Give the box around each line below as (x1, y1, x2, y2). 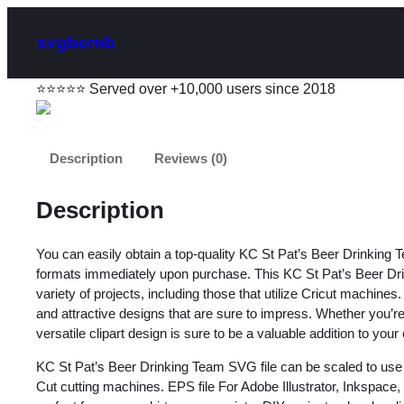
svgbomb (36, 32, 115, 52)
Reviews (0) (153, 150, 227, 166)
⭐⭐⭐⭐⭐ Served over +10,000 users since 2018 (36, 80, 335, 96)
